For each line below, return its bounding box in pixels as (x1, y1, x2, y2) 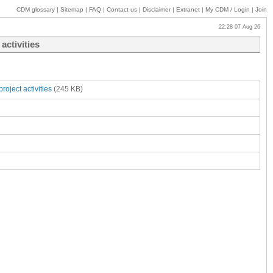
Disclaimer (143, 6, 171, 13)
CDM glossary (16, 6, 55, 13)
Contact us (107, 6, 137, 13)
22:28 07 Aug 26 (211, 24, 260, 30)
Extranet (176, 6, 200, 13)
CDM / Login (213, 6, 252, 13)
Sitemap (60, 6, 83, 13)
